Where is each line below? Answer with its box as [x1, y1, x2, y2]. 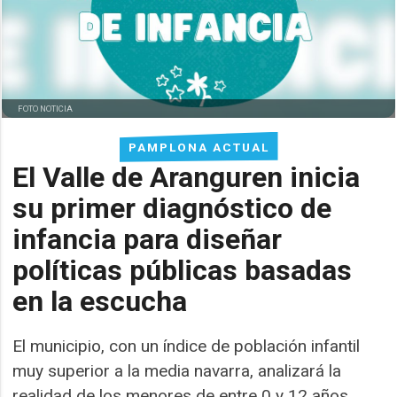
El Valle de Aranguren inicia [12, 160, 361, 194]
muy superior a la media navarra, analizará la [12, 360, 342, 381]
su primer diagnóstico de [12, 191, 332, 225]
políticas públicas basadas [12, 253, 353, 287]
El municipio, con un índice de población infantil [12, 335, 361, 356]
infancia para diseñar [12, 222, 283, 256]
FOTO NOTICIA [18, 103, 74, 113]
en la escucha [12, 284, 188, 318]
